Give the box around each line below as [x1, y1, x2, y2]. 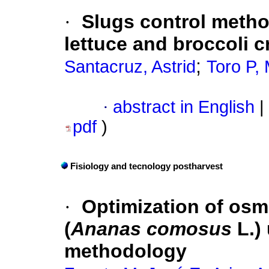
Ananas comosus [71, 218, 232, 240]
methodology [64, 240, 187, 262]
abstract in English [113, 97, 255, 117]
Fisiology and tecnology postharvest [70, 162, 223, 172]
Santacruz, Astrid [64, 57, 196, 77]
